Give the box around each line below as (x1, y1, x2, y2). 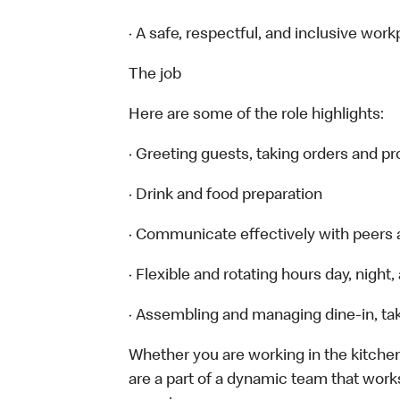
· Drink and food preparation (129, 187, 322, 204)
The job (129, 67, 181, 83)
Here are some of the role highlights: (129, 107, 384, 123)
